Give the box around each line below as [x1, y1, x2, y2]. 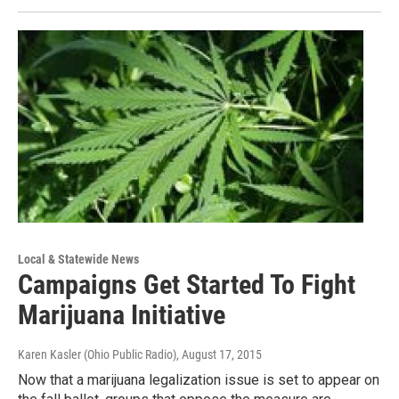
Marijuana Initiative [18, 298, 225, 330]
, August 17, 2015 [176, 346, 262, 362]
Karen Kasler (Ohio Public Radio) [18, 346, 176, 362]
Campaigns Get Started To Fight [18, 268, 355, 300]
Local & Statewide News [18, 251, 139, 266]
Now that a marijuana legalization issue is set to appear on [18, 370, 379, 388]
